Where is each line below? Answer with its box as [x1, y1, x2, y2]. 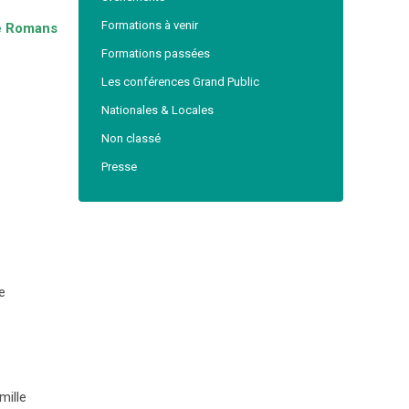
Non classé [101, 131, 161, 145]
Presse [101, 160, 137, 173]
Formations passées [101, 47, 210, 60]
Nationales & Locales [101, 103, 214, 117]
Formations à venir [101, 18, 198, 32]
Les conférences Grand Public [101, 75, 259, 89]
